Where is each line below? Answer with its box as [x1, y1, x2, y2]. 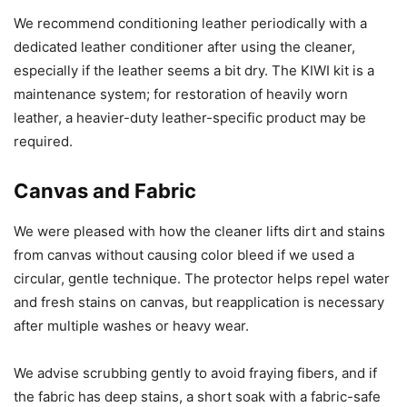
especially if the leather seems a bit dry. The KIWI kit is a [14, 62, 374, 80]
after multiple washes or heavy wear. [14, 317, 249, 335]
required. [14, 133, 73, 151]
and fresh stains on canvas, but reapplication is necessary [14, 293, 384, 312]
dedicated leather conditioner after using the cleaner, [14, 38, 355, 56]
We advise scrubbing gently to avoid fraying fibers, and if [14, 364, 377, 382]
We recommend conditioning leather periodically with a [14, 15, 367, 33]
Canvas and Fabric [14, 179, 196, 203]
